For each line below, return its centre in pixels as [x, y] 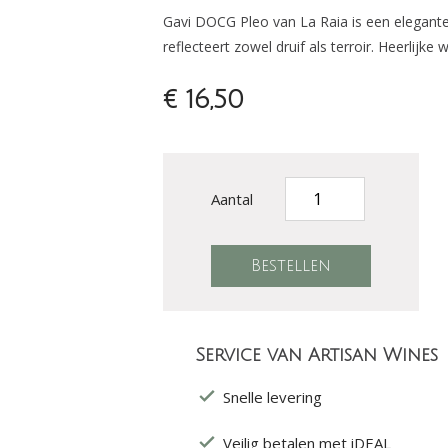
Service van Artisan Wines [316, 355]
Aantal [231, 199]
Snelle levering [272, 397]
